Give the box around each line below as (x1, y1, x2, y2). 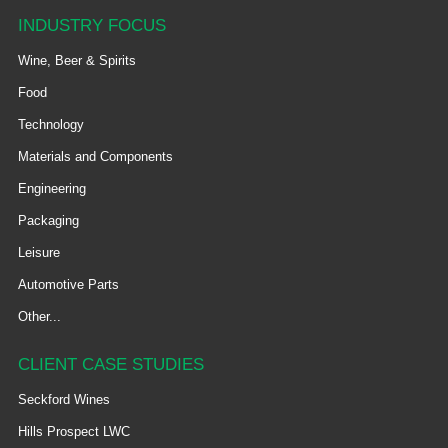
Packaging (17, 213, 79, 229)
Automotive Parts (17, 277, 119, 293)
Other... (17, 309, 61, 325)
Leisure (17, 245, 60, 261)
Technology (17, 117, 84, 133)
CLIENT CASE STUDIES (17, 355, 204, 375)
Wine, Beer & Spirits (17, 53, 136, 69)
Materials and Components (17, 149, 173, 165)
